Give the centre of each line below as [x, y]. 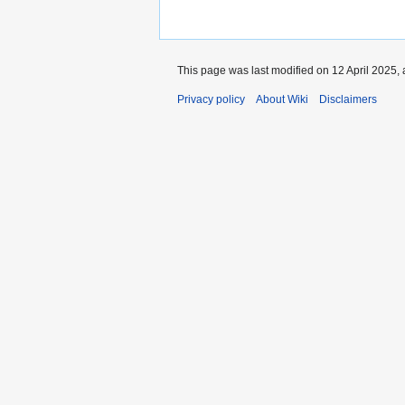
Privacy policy [211, 100]
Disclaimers [348, 100]
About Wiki [282, 100]
